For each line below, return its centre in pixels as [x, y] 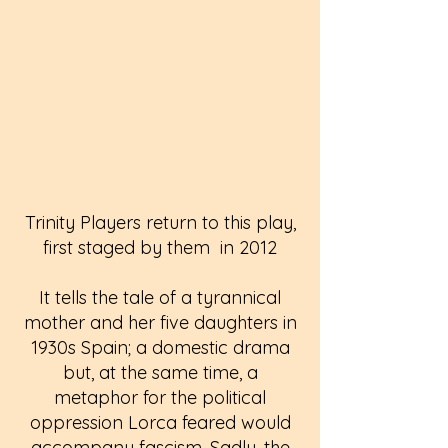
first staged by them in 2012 [160, 247]
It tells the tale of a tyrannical [160, 297]
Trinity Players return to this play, [160, 222]
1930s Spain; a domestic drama [160, 347]
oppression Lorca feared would [160, 422]
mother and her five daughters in [160, 322]
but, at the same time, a [160, 372]
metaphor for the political [160, 397]
